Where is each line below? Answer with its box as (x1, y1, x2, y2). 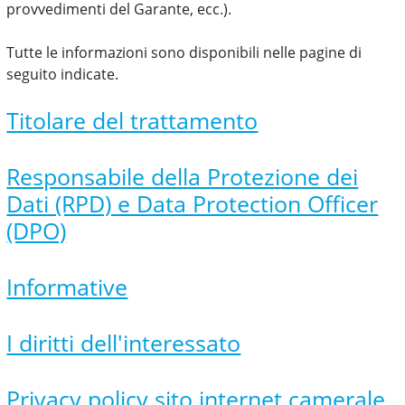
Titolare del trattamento (6, 105, 259, 136)
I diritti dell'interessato (6, 327, 241, 358)
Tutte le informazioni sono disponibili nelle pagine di (6, 42, 363, 62)
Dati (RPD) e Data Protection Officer (6, 188, 379, 219)
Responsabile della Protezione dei (6, 161, 359, 192)
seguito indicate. (6, 64, 119, 84)
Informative (6, 271, 128, 302)
